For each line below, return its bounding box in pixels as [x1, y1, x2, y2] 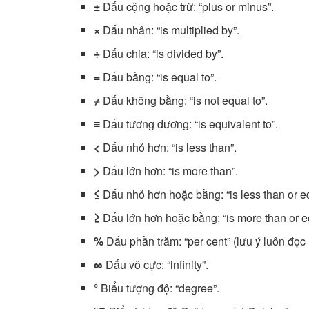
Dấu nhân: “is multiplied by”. [100, 21, 240, 38]
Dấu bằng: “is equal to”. [100, 68, 217, 85]
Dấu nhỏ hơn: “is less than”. [100, 139, 237, 155]
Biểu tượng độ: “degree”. [98, 279, 220, 296]
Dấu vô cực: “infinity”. [103, 256, 209, 272]
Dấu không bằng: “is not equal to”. [100, 92, 268, 108]
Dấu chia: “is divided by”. [100, 45, 224, 61]
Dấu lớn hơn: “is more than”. [100, 162, 239, 179]
